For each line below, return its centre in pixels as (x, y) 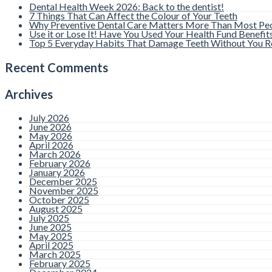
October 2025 (59, 200)
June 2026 (50, 127)
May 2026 (51, 136)
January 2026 (57, 172)
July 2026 (49, 118)
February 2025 (60, 263)
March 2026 (55, 154)
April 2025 (51, 245)
